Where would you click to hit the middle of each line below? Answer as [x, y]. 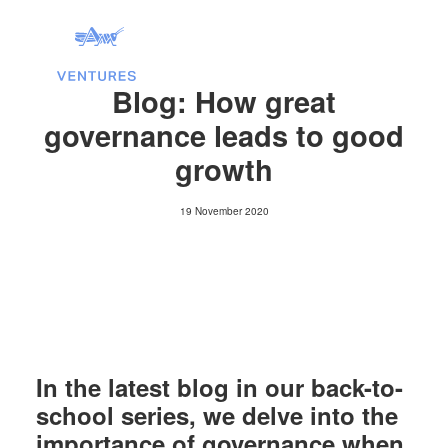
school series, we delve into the [217, 415]
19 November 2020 [224, 211]
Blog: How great [224, 101]
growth [224, 169]
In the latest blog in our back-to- [219, 387]
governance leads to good [224, 135]
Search [224, 262]
